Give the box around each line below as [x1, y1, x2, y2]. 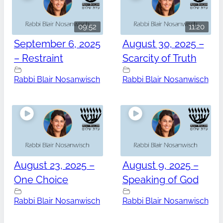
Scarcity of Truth [122, 52, 197, 65]
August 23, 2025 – [14, 159, 95, 171]
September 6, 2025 [14, 38, 101, 50]
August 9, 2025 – [122, 159, 199, 171]
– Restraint [14, 52, 63, 65]
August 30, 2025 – [122, 38, 204, 50]
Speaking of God [122, 174, 199, 186]
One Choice [14, 174, 68, 186]
